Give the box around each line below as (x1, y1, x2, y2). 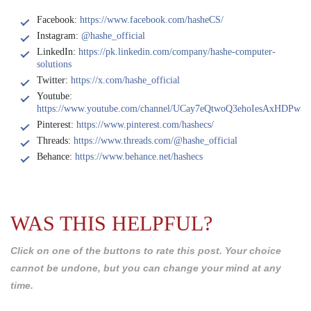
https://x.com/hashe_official (71, 75, 180, 85)
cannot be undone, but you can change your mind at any (10, 262, 281, 274)
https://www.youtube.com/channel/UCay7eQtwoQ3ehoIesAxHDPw (37, 103, 301, 114)
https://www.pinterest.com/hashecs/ (76, 119, 214, 130)
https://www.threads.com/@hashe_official (74, 135, 237, 146)
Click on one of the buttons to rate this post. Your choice (10, 245, 281, 256)
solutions (37, 59, 72, 69)
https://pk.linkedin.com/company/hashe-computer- (78, 47, 276, 57)
